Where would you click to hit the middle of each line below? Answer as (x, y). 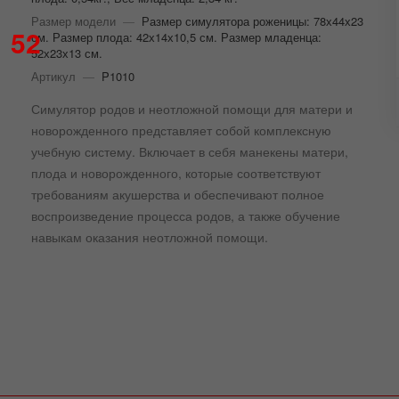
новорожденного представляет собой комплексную (181, 130)
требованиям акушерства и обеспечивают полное (177, 194)
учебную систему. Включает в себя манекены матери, (189, 151)
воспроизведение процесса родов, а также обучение (185, 215)
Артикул (53, 76)
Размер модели (73, 20)
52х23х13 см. (66, 53)
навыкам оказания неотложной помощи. (149, 236)
